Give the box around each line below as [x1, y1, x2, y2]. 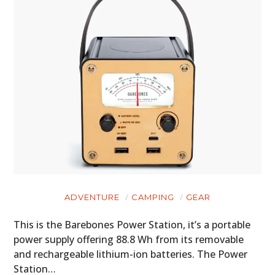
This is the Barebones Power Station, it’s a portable [14, 218, 251, 232]
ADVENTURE [64, 192, 120, 203]
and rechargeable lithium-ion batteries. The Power [14, 247, 248, 261]
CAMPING [131, 192, 174, 203]
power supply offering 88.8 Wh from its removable [14, 233, 244, 247]
